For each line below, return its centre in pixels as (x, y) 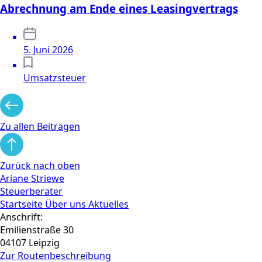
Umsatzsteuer (55, 77)
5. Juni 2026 (48, 49)
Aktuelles (108, 204)
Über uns (67, 204)
